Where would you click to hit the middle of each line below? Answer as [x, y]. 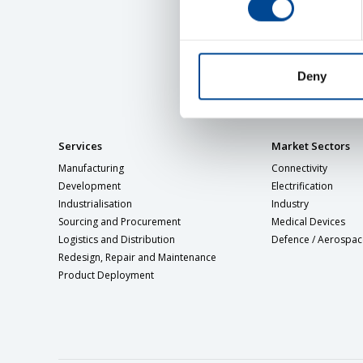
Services [80, 146]
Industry [290, 204]
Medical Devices [309, 222]
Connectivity [300, 168]
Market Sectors [311, 146]
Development [90, 186]
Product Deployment [106, 275]
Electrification [303, 186]
